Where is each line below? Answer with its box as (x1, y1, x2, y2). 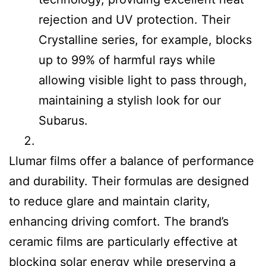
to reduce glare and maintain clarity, (9, 194, 210, 208)
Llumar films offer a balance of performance (9, 154, 254, 168)
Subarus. (39, 113, 88, 128)
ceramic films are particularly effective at (9, 235, 237, 249)
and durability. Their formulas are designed (9, 174, 249, 188)
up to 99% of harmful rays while (39, 53, 216, 67)
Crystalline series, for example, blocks (39, 33, 252, 47)
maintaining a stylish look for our (39, 93, 221, 107)
